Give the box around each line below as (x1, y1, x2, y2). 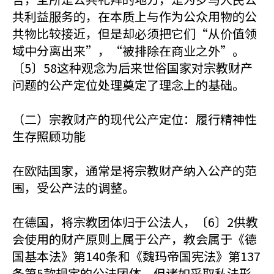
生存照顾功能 (12, 127, 86, 145)
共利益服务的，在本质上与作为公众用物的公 (12, 7, 257, 25)
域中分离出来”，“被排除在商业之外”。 (12, 42, 245, 59)
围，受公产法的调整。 (12, 179, 135, 196)
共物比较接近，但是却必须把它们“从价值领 (12, 24, 257, 42)
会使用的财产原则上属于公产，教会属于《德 (12, 230, 257, 248)
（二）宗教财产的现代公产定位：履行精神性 (12, 110, 257, 128)
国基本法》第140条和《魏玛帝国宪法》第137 (12, 247, 261, 265)
